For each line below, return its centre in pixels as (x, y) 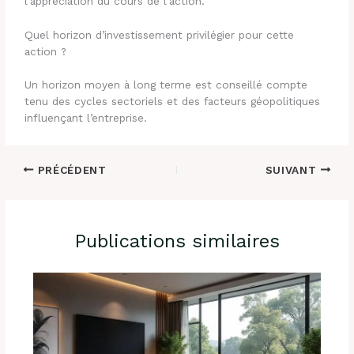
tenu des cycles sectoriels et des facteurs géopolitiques (173, 101)
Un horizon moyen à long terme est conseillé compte (166, 84)
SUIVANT (293, 169)
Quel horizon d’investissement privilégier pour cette (160, 35)
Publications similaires (177, 241)
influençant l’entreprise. (86, 117)
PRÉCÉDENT (70, 169)
